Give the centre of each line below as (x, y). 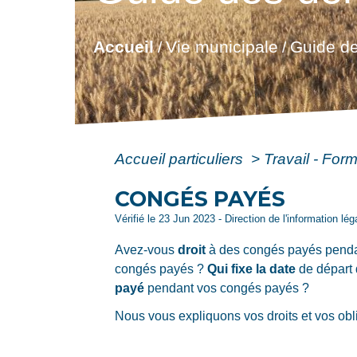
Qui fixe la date (252, 269)
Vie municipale (222, 47)
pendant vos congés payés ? (227, 288)
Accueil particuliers (181, 159)
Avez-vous (147, 249)
